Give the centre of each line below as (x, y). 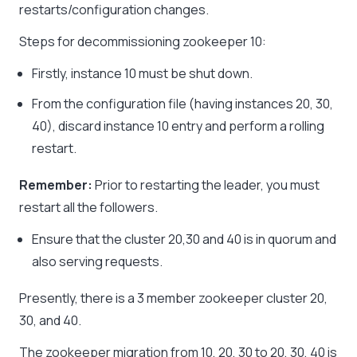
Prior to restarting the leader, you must (206, 185)
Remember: (56, 185)
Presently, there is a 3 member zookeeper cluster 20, (173, 298)
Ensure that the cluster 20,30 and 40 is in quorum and (184, 239)
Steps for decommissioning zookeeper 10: (143, 42)
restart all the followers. (88, 208)
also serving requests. (97, 262)
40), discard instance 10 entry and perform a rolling (178, 126)
